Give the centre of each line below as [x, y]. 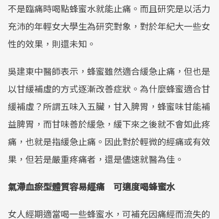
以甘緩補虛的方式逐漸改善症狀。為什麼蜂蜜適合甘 [109, 88]
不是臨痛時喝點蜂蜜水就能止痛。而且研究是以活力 [109, 8]
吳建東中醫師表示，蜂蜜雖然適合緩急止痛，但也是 [109, 71]
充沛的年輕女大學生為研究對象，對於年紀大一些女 [109, 26]
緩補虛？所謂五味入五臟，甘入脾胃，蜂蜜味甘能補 [109, 106]
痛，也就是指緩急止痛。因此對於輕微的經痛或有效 [109, 141]
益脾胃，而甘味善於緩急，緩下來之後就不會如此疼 [109, 124]
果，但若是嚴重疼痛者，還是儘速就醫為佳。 [96, 159]
